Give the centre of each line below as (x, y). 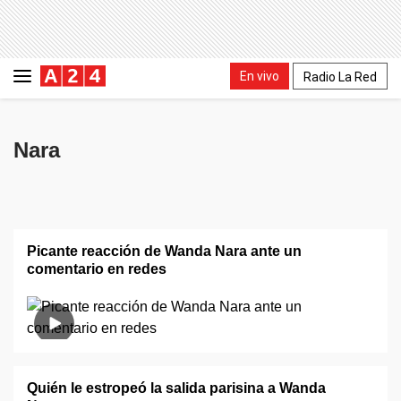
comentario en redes (97, 269)
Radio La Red (340, 77)
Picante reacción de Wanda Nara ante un (164, 251)
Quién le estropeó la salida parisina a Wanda (176, 388)
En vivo (260, 76)
